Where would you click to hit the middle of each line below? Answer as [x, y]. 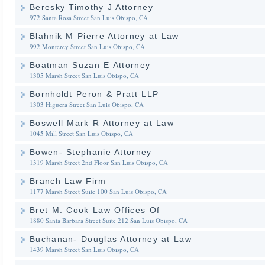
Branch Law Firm [68, 181]
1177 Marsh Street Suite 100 [69, 191]
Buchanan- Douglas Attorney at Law [111, 239]
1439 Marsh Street [55, 249]
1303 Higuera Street [57, 104]
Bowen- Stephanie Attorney [91, 152]
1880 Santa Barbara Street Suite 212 [79, 220]
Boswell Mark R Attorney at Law [102, 123]
